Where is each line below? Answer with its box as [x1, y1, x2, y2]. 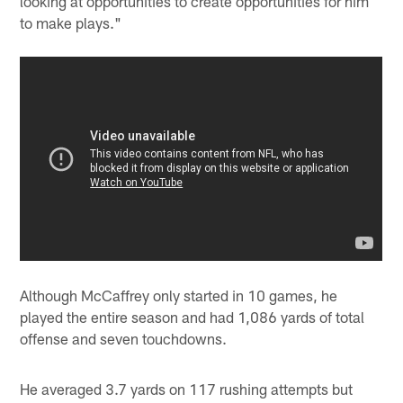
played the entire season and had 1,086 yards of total [20, 308, 365, 327]
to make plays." [20, 13, 122, 31]
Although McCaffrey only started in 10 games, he [20, 286, 338, 305]
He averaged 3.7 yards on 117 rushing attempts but [20, 380, 354, 399]
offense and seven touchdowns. [20, 329, 228, 348]
